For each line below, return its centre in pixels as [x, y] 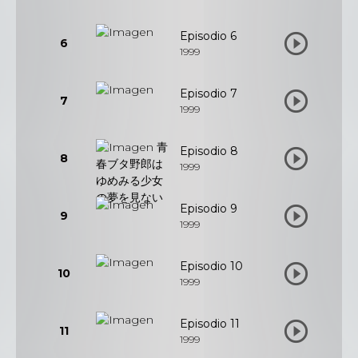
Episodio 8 [209, 151]
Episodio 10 [211, 266]
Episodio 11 [210, 324]
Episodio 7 [209, 93]
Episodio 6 [208, 36]
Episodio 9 [209, 209]
